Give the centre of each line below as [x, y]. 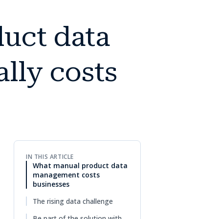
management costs [66, 175]
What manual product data [80, 165]
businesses [51, 184]
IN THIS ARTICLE [50, 156]
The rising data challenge [73, 201]
